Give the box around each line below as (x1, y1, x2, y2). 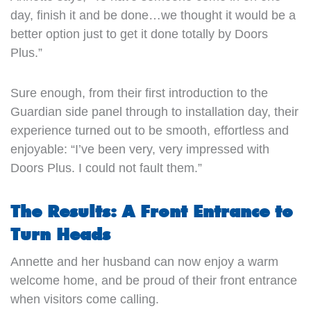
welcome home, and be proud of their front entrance (10, 273, 297, 287)
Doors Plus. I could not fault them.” (10, 161, 202, 175)
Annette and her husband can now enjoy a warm (10, 254, 278, 269)
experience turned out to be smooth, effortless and (10, 124, 289, 137)
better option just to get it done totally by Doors (10, 26, 268, 41)
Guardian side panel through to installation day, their (10, 105, 299, 119)
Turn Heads (10, 224, 110, 244)
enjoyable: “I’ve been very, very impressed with (10, 142, 269, 156)
